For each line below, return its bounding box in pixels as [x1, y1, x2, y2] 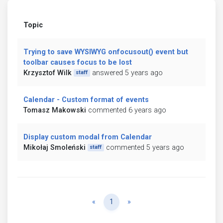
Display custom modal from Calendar [23, 132, 152, 141]
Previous [95, 197, 123, 206]
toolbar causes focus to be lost [23, 58, 132, 67]
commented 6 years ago [88, 106, 166, 114]
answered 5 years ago [92, 68, 163, 77]
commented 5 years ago [106, 143, 184, 152]
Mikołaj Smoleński [23, 143, 86, 152]
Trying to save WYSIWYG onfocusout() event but [23, 47, 188, 56]
